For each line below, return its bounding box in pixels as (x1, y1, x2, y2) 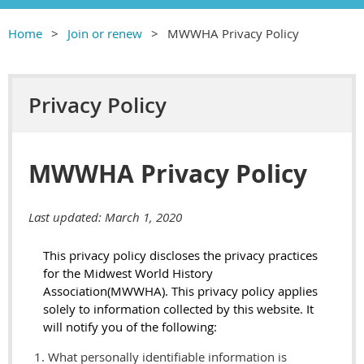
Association (43, 283, 107, 300)
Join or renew (67, 24, 142, 41)
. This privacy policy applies (165, 283, 318, 300)
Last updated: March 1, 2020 (28, 208, 182, 225)
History (172, 265, 213, 282)
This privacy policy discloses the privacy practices (43, 247, 318, 264)
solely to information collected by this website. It (43, 301, 314, 318)
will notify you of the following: (43, 318, 217, 336)
